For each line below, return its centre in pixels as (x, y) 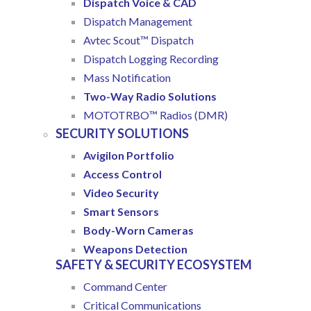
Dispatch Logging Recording (151, 59)
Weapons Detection (135, 249)
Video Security (121, 193)
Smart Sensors (121, 212)
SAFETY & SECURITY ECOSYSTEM (154, 265)
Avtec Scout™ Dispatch (138, 40)
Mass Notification (127, 78)
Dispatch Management (138, 22)
